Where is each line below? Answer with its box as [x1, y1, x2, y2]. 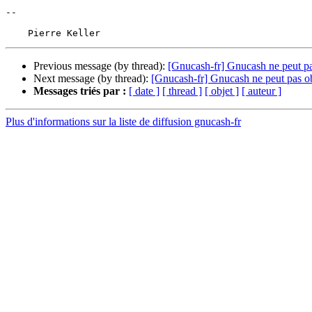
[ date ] [129, 85, 159, 97]
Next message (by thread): [33, 72, 151, 85]
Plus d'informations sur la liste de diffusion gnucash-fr [6, 116, 241, 128]
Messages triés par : [33, 85, 126, 97]
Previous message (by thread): [33, 60, 168, 72]
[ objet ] [205, 85, 239, 97]
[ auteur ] [242, 85, 281, 97]
